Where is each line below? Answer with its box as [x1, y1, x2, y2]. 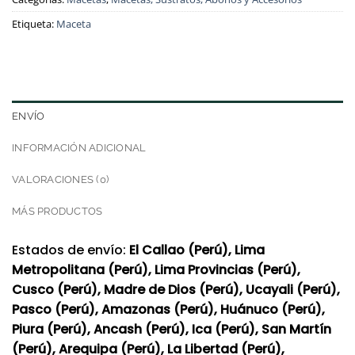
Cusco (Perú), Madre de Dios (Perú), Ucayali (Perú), [12, 281, 340, 300]
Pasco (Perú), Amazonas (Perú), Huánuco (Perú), [12, 300, 325, 319]
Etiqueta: [12, 16, 56, 31]
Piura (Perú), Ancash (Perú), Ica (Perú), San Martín [12, 320, 331, 339]
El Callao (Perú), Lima [129, 241, 265, 260]
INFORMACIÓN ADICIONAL [12, 142, 147, 155]
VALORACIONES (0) [12, 174, 109, 186]
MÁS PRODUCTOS [12, 205, 103, 218]
